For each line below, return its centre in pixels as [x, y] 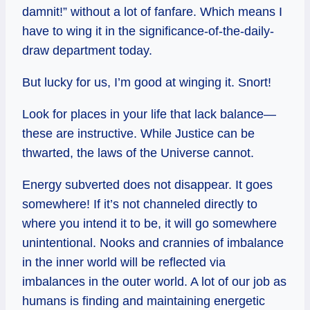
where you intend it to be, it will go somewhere [149, 223]
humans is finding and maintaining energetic [144, 301]
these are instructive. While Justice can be [138, 133]
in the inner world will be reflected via [124, 262]
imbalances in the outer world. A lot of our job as [154, 281]
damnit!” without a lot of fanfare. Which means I [152, 11]
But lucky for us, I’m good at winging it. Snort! [147, 82]
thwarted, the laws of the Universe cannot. [138, 153]
